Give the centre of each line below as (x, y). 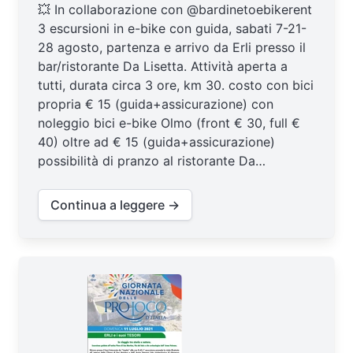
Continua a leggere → (115, 204)
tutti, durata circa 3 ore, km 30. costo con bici (176, 85)
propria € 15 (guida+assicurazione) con (156, 104)
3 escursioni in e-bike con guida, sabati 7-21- (172, 28)
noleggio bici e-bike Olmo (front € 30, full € (169, 123)
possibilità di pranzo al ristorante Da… (152, 160)
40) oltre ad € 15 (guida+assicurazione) (156, 141)
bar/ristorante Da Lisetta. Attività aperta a (163, 66)
